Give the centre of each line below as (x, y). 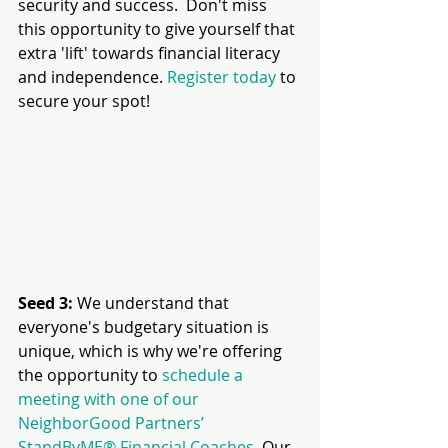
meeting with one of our (110, 398)
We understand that (153, 302)
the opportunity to (90, 374)
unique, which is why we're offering (152, 350)
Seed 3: (45, 302)
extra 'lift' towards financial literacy (151, 53)
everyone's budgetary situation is (145, 326)
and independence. (92, 77)
